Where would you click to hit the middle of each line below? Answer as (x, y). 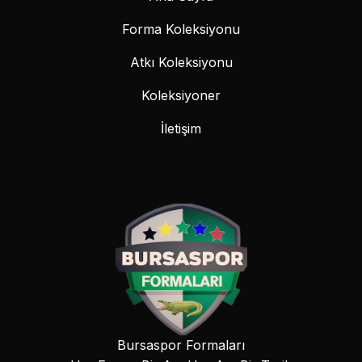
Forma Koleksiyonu (181, 29)
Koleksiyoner (181, 95)
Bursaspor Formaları (181, 345)
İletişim (181, 128)
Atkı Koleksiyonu (181, 62)
